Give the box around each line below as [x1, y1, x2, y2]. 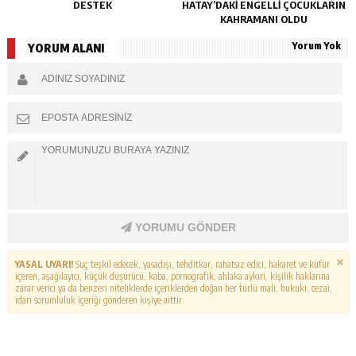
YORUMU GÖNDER [131, 221, 236, 234]
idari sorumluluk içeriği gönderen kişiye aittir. [14, 293, 184, 306]
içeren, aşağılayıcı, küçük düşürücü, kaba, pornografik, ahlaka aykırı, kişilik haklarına [14, 269, 330, 282]
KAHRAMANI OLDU [219, 12, 308, 25]
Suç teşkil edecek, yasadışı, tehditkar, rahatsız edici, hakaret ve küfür [72, 257, 330, 270]
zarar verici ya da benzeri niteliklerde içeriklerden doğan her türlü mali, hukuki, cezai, [14, 281, 332, 294]
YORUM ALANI [27, 41, 104, 56]
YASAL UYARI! [14, 257, 73, 270]
